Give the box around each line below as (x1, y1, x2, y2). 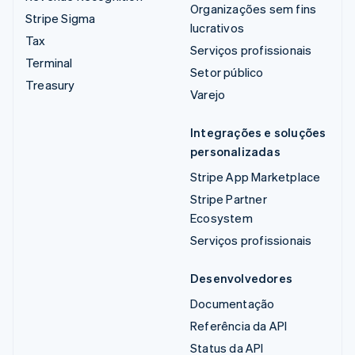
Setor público (190, 64, 264, 81)
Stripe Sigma (25, 10, 96, 27)
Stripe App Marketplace (190, 169, 321, 185)
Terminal (25, 55, 73, 71)
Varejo (190, 86, 226, 103)
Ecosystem (190, 210, 253, 227)
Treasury (25, 77, 75, 94)
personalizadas (190, 143, 281, 160)
